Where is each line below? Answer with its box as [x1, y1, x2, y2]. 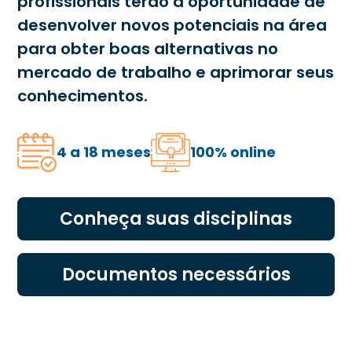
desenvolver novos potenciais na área [17, 13, 328, 36]
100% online [190, 142, 277, 163]
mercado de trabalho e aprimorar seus [17, 60, 335, 83]
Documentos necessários [61, 262, 291, 287]
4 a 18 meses [57, 142, 152, 163]
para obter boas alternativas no [17, 37, 279, 60]
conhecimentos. [17, 84, 148, 107]
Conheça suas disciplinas [60, 206, 292, 231]
